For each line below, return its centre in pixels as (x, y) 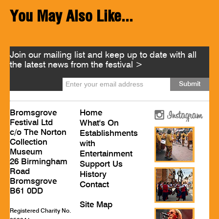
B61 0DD (26, 191)
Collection (29, 142)
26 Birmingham (39, 162)
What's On (99, 123)
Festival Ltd (31, 123)
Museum (26, 152)
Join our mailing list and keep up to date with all (103, 55)
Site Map (96, 205)
